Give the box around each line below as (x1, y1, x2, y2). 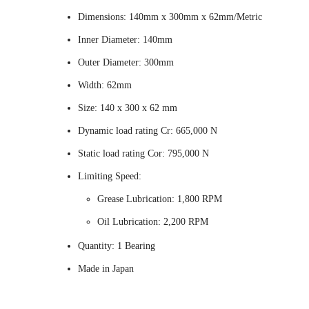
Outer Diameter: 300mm (78, 57, 174, 68)
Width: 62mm (78, 80, 132, 90)
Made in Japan (78, 263, 134, 274)
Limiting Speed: (78, 171, 141, 181)
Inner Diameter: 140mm (78, 34, 172, 45)
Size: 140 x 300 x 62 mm (78, 103, 177, 113)
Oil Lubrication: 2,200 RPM (97, 217, 208, 227)
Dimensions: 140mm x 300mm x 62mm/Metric (78, 12, 262, 22)
